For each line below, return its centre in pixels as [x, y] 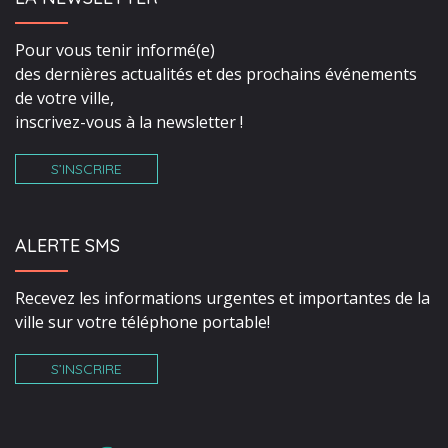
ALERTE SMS [67, 246]
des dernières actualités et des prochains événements [216, 74]
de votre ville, [64, 98]
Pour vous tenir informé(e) [115, 50]
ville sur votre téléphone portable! [142, 322]
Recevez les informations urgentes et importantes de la [222, 298]
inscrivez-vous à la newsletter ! [129, 122]
